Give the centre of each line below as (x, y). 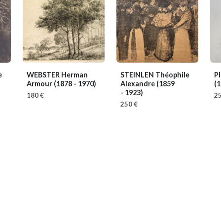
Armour (40, 84)
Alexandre (138, 84)
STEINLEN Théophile (155, 75)
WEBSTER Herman (57, 75)
